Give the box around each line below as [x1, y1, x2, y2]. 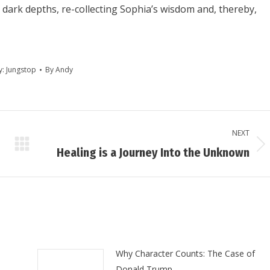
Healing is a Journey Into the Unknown [56, 145, 250, 160]
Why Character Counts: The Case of [115, 248, 255, 259]
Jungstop [6, 64, 36, 75]
